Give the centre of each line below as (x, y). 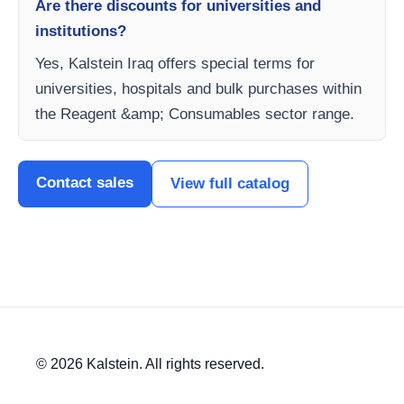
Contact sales (85, 182)
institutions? (81, 31)
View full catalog (230, 183)
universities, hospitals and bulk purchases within (198, 88)
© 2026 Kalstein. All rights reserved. (150, 363)
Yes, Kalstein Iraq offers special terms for (175, 63)
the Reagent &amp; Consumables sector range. (195, 114)
